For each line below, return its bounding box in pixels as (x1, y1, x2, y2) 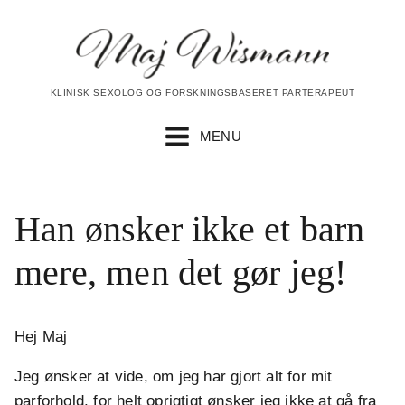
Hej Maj (14, 328, 68, 346)
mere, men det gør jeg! (14, 252, 347, 294)
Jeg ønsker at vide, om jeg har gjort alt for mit (14, 368, 333, 386)
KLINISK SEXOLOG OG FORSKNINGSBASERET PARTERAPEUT (50, 88, 355, 99)
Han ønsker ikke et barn (14, 209, 365, 250)
